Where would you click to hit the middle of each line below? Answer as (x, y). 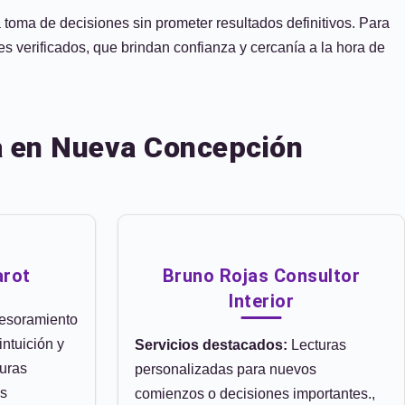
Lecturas (317, 345)
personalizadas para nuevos (226, 369)
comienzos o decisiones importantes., (255, 394)
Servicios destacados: (211, 345)
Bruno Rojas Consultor (261, 276)
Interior (261, 301)
